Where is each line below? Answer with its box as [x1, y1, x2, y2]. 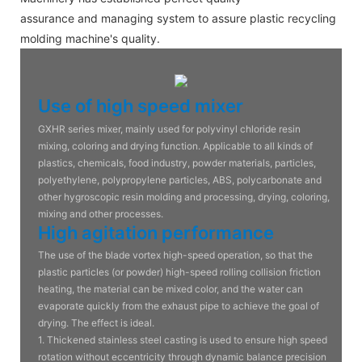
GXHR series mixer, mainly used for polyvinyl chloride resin [38, 122, 301, 135]
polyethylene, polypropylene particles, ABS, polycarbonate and [38, 173, 322, 186]
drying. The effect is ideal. [38, 317, 155, 330]
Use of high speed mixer [38, 95, 244, 117]
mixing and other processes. [38, 207, 164, 220]
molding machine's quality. [20, 31, 160, 45]
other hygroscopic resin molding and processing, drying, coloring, [38, 190, 330, 203]
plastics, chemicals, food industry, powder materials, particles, [38, 156, 317, 169]
